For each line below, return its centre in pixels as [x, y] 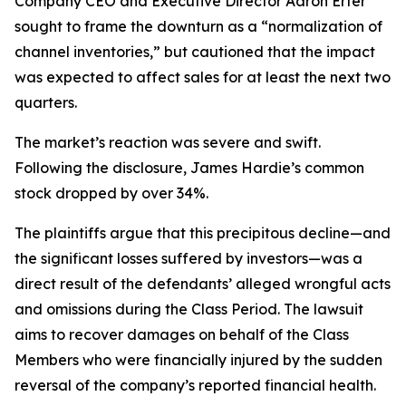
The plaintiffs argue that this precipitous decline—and [203, 233]
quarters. [46, 102]
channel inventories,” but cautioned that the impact [195, 52]
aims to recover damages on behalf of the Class [182, 334]
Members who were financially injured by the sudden [198, 360]
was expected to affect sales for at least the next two [203, 77]
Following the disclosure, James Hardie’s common [189, 168]
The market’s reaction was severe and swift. [168, 142]
